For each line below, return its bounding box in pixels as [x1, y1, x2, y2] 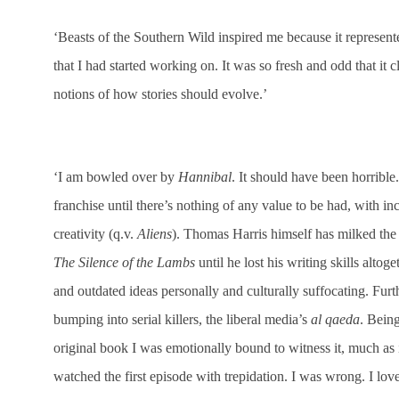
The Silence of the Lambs [53, 254, 195, 270]
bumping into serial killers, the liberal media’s [53, 311, 311, 327]
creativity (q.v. [53, 225, 137, 241]
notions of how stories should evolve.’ [53, 85, 267, 102]
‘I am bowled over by [53, 168, 178, 184]
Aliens [137, 225, 172, 241]
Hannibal [178, 168, 232, 184]
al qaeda [311, 311, 360, 327]
